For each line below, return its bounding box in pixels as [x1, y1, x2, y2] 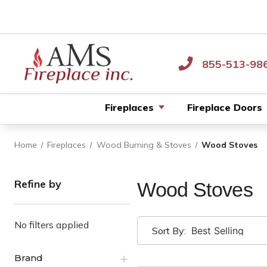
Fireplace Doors [187, 101, 262, 113]
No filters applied [14, 219, 89, 231]
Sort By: [152, 225, 187, 237]
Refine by [14, 177, 61, 191]
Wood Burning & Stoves [96, 139, 191, 150]
